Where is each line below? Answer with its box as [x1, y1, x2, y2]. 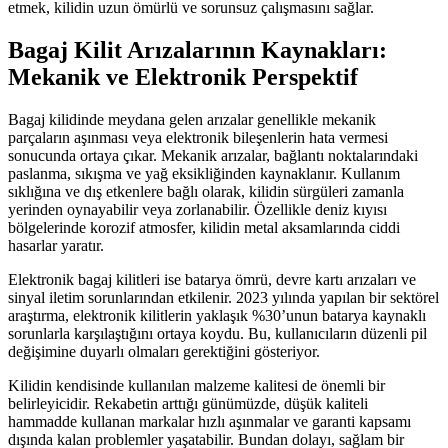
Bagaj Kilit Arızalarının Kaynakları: [8, 37, 387, 64]
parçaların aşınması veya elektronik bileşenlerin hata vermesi [8, 128, 388, 146]
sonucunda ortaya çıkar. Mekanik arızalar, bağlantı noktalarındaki [8, 146, 418, 164]
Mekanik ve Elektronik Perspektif [8, 64, 358, 91]
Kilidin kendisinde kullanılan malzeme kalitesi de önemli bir [8, 376, 385, 394]
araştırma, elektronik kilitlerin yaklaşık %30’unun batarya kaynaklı [8, 306, 426, 324]
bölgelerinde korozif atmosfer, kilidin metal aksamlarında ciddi [8, 218, 400, 236]
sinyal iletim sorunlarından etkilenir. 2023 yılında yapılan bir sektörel [8, 288, 439, 306]
